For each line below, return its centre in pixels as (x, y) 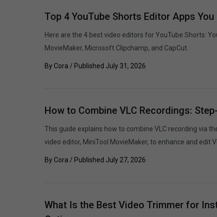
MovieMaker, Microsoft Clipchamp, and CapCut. (116, 48)
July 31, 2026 (126, 66)
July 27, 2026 (126, 160)
